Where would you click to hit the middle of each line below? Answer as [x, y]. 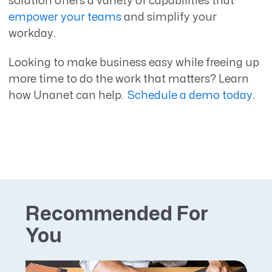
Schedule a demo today [190, 96]
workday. [33, 33]
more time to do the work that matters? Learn [128, 80]
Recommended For [117, 214]
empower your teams [65, 17]
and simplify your [169, 17]
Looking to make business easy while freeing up [134, 63]
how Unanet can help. [67, 96]
